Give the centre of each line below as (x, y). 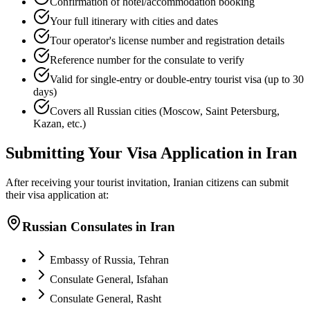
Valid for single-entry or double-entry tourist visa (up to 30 (177, 79)
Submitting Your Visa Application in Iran (151, 153)
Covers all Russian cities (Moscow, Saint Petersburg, (165, 111)
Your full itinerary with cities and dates (134, 21)
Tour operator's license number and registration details (167, 40)
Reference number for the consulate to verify (147, 60)
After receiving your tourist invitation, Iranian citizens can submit (147, 182)
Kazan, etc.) (60, 124)
